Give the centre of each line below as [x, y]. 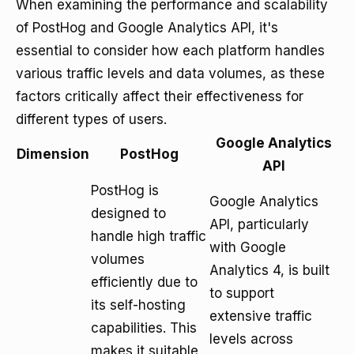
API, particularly [259, 224]
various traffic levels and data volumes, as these [170, 73]
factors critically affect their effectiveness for [160, 96]
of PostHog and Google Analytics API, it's [147, 28]
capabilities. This [144, 328]
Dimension [53, 154]
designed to [128, 213]
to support [242, 293]
